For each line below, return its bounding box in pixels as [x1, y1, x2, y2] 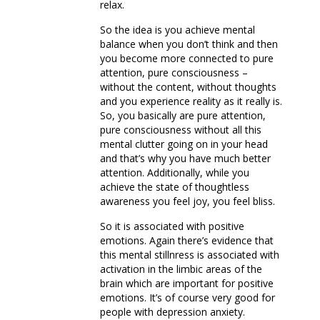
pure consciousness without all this [100, 123, 261, 137]
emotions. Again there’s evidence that [100, 234, 274, 248]
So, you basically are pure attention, [100, 109, 266, 123]
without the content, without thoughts [100, 80, 276, 94]
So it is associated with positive [100, 219, 244, 234]
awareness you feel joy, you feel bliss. [100, 194, 275, 209]
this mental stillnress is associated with [100, 248, 279, 262]
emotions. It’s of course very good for [100, 291, 275, 305]
